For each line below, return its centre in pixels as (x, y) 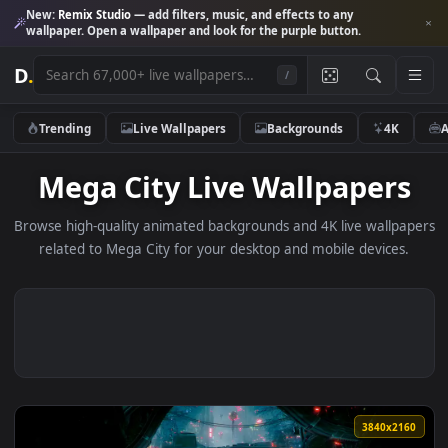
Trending (72, 141)
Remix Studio (105, 16)
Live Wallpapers (199, 141)
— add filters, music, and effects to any (269, 16)
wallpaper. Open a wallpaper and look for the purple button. (215, 34)
